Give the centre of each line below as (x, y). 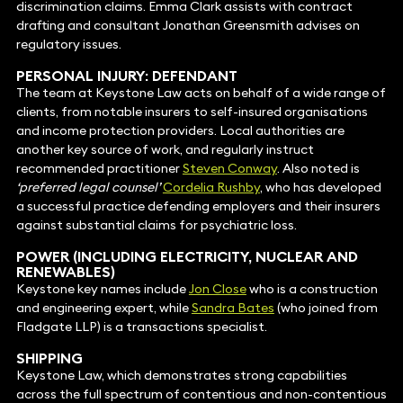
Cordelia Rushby (211, 188)
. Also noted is (318, 169)
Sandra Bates (233, 308)
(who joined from (326, 308)
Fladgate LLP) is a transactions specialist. (141, 327)
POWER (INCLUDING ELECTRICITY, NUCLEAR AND (187, 257)
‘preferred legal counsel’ (88, 188)
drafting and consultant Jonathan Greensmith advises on (188, 26)
